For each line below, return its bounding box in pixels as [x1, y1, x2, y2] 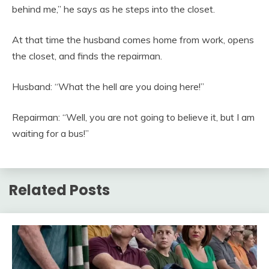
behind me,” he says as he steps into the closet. [12, 2, 215, 15]
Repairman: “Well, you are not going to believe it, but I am [12, 110, 255, 123]
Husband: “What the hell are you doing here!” [12, 80, 204, 92]
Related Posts [9, 180, 110, 201]
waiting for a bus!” [12, 127, 89, 139]
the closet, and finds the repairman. [12, 49, 162, 62]
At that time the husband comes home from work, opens [12, 33, 254, 46]
